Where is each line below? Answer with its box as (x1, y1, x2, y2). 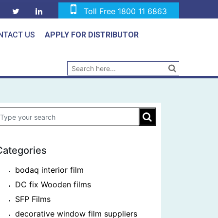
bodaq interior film (15, 165, 84, 175)
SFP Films (15, 194, 51, 204)
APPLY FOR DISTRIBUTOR (45, 30, 139, 39)
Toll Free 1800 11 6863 (84, 6, 167, 16)
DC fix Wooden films (15, 180, 91, 189)
